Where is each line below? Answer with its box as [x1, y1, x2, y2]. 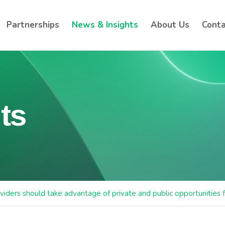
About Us [151, 19, 189, 31]
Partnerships [7, 19, 59, 31]
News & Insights [72, 19, 138, 31]
